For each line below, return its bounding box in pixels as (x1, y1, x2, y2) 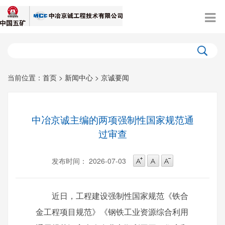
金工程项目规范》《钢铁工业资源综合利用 (36, 208, 188, 217)
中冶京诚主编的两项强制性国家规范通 (31, 113, 194, 126)
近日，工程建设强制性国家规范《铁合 (36, 192, 188, 201)
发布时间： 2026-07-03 (52, 156, 126, 166)
